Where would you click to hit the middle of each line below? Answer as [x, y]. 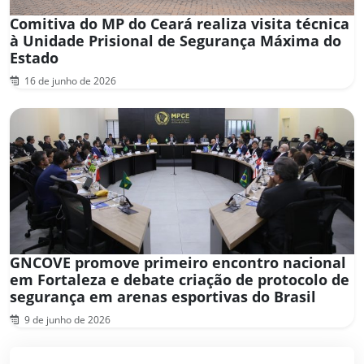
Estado [34, 57]
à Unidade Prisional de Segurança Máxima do [175, 40]
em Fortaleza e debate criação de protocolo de [180, 279]
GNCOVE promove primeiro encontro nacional [178, 262]
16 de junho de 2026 [69, 80]
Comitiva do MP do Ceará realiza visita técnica [180, 23]
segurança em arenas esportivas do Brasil [163, 296]
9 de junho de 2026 [66, 319]
